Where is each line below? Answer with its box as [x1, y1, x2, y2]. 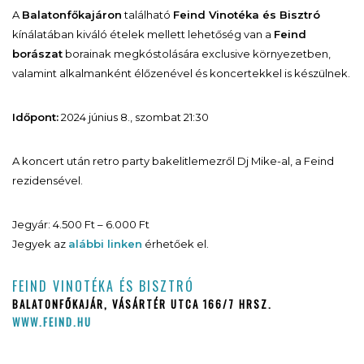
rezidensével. [12, 173, 83, 187]
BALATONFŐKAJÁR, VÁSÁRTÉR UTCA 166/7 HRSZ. [12, 295, 272, 312]
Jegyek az [12, 236, 68, 250]
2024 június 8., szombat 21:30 [58, 110, 209, 123]
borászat [12, 46, 63, 60]
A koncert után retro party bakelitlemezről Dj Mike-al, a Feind [12, 154, 334, 167]
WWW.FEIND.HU [12, 313, 92, 330]
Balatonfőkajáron [22, 7, 122, 21]
